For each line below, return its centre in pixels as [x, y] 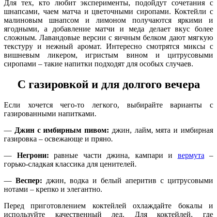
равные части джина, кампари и [113, 155]
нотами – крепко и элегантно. [53, 189]
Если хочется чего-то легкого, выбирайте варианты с [108, 105]
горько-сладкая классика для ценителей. [70, 164]
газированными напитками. [50, 113]
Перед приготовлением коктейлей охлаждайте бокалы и [108, 205]
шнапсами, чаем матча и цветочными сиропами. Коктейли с [108, 12]
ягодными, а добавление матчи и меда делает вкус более [108, 29]
